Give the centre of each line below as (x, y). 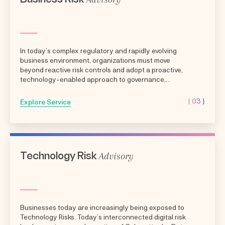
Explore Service (45, 101)
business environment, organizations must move (95, 60)
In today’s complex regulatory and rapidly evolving (98, 50)
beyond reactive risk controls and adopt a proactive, (101, 69)
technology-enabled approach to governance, (93, 79)
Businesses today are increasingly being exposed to (102, 207)
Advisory (116, 156)
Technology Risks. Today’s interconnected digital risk (103, 216)
